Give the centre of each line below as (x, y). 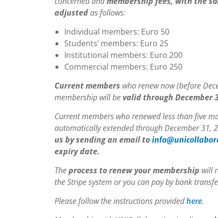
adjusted (71, 13)
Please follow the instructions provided (120, 201)
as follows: (107, 13)
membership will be (89, 97)
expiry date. (77, 151)
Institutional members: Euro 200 (123, 55)
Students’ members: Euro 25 (116, 43)
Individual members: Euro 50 (117, 32)
